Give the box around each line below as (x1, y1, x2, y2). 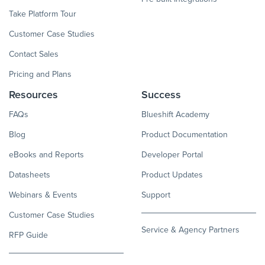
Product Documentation (141, 128, 228, 141)
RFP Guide (9, 229, 48, 242)
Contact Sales (9, 48, 59, 61)
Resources (9, 87, 58, 103)
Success (141, 87, 181, 103)
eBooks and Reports (9, 148, 84, 161)
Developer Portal (141, 148, 203, 161)
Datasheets (9, 169, 50, 182)
